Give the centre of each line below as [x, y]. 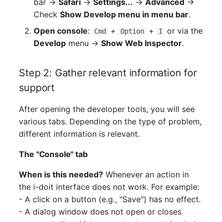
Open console [61, 30]
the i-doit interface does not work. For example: [109, 187]
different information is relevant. [80, 134]
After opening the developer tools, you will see [107, 109]
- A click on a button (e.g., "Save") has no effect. [110, 199]
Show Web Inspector [142, 43]
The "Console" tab [53, 154]
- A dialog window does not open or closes [100, 211]
